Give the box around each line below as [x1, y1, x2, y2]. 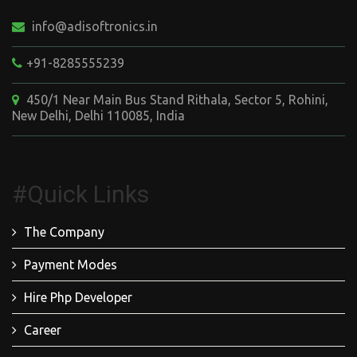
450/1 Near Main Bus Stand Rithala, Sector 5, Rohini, [23, 92, 328, 108]
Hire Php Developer [24, 290, 132, 305]
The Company [24, 225, 104, 240]
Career [24, 323, 61, 338]
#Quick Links [12, 180, 149, 209]
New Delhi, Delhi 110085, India [12, 108, 185, 124]
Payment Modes [24, 257, 117, 273]
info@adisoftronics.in [29, 19, 158, 34]
